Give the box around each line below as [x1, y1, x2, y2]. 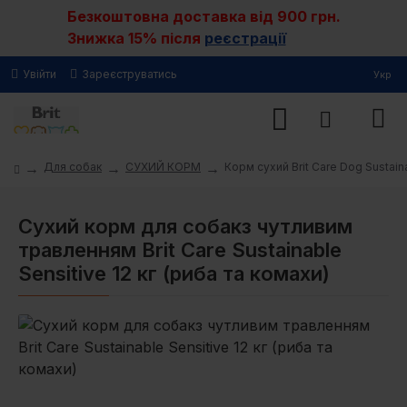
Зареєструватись [82, 67, 177, 81]
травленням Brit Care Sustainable [18, 238, 342, 262]
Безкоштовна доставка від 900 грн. [66, 7, 341, 25]
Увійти [23, 67, 56, 81]
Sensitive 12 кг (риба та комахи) [18, 262, 330, 285]
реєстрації [203, 29, 286, 47]
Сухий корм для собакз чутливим [18, 214, 352, 238]
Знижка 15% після [66, 29, 204, 47]
